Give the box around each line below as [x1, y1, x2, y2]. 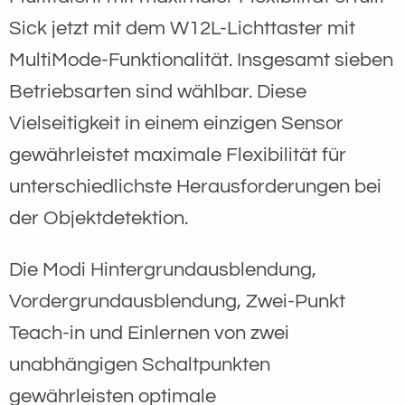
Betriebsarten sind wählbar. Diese [9, 80, 306, 102]
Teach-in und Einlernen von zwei [9, 322, 289, 344]
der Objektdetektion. [9, 207, 188, 229]
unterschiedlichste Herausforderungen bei [9, 175, 381, 197]
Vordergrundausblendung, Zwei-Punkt [9, 290, 345, 312]
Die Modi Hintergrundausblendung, [9, 259, 316, 280]
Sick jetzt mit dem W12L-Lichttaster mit [9, 17, 355, 39]
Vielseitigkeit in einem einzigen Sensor [9, 112, 344, 134]
